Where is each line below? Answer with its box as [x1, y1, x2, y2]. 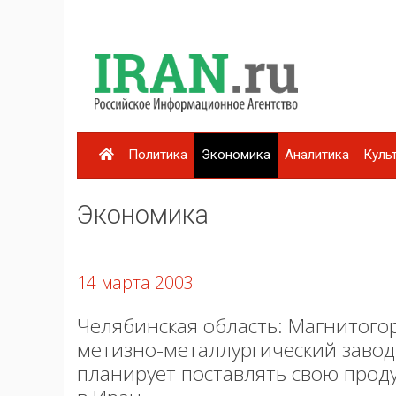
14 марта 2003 [77, 270, 194, 294]
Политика [128, 147, 187, 164]
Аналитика [285, 147, 349, 164]
